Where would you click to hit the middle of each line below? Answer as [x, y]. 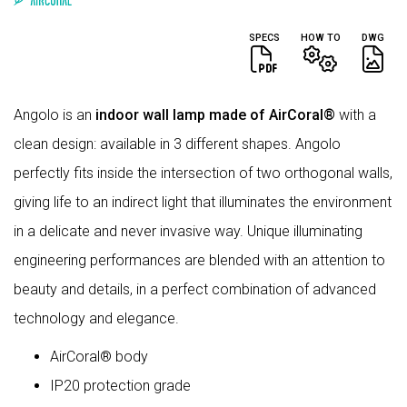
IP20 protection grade [120, 385]
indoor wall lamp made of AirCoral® [215, 114]
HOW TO [321, 37]
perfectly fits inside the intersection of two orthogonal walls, [203, 173]
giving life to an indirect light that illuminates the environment [203, 202]
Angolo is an [53, 114]
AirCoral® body [99, 356]
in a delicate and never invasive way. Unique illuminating [188, 231]
